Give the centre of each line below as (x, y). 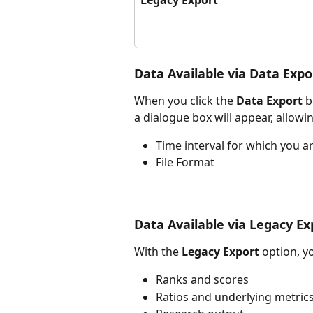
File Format (185, 162)
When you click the (185, 100)
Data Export (271, 100)
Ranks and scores (202, 280)
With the (158, 251)
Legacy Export (220, 251)
